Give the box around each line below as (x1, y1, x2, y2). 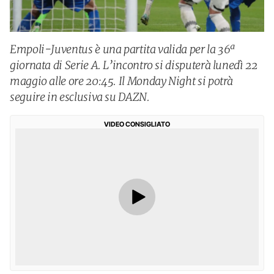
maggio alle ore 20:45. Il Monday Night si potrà (10, 74, 234, 88)
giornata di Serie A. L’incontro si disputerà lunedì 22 (10, 58, 257, 72)
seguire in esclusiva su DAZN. (10, 90, 150, 104)
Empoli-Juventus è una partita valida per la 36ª (10, 42, 235, 56)
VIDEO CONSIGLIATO (104, 120, 170, 128)
